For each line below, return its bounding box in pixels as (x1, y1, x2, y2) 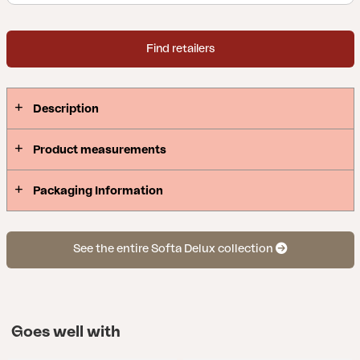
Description (32, 102, 99, 115)
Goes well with (10, 324, 121, 340)
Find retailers (145, 43, 215, 55)
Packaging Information (32, 184, 163, 197)
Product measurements (32, 143, 166, 156)
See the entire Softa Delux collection (73, 243, 276, 256)
